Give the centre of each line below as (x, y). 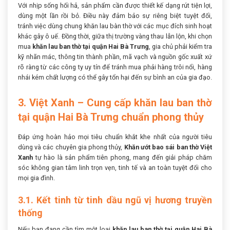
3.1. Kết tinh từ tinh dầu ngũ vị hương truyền (115, 200)
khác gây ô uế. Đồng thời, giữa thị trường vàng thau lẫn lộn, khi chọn (115, 36)
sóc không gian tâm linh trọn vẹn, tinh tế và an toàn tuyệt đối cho (115, 168)
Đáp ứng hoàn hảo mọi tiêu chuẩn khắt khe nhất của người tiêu (115, 137)
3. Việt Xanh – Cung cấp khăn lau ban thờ (115, 103)
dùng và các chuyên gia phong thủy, (71, 147)
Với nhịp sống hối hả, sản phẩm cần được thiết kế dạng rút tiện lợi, (115, 6)
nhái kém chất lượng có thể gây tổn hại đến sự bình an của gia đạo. (115, 78)
